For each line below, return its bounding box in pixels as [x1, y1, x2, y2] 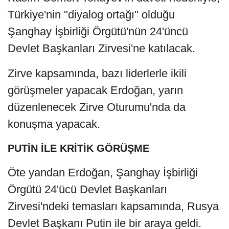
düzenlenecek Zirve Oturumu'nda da [8, 101, 186, 114]
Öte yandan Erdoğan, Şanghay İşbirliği [8, 166, 198, 179]
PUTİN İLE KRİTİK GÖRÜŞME [8, 143, 149, 154]
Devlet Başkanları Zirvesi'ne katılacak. [8, 42, 195, 55]
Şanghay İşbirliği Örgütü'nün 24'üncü [8, 25, 188, 38]
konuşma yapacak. [8, 118, 100, 131]
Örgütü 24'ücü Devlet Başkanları [8, 183, 167, 196]
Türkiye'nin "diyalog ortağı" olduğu [8, 8, 175, 21]
